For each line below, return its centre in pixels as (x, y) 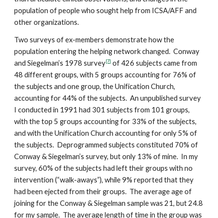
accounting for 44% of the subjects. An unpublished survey (108, 98)
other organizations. (47, 22)
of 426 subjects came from (154, 63)
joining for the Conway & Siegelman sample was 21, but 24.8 (109, 203)
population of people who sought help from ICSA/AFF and (106, 10)
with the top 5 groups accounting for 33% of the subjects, (106, 121)
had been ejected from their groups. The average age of (103, 191)
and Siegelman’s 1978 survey (60, 63)
